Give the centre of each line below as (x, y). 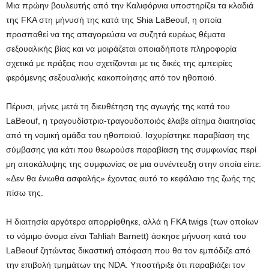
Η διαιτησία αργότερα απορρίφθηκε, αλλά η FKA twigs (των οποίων (132, 222)
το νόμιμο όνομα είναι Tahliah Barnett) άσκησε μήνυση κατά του (126, 236)
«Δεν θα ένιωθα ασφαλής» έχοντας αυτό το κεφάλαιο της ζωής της (131, 178)
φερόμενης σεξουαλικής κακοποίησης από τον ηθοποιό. (111, 77)
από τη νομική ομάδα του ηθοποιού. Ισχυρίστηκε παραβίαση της (128, 135)
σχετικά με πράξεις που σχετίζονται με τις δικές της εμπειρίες (119, 63)
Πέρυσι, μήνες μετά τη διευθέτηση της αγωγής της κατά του (118, 106)
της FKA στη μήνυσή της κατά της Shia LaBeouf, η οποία (114, 20)
